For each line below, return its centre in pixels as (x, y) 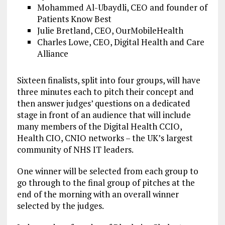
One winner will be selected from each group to (107, 171)
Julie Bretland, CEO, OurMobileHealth (110, 30)
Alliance (52, 53)
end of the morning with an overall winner (98, 194)
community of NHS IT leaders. (75, 149)
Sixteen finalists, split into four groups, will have (108, 80)
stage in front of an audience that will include (104, 115)
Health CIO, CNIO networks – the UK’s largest (105, 138)
